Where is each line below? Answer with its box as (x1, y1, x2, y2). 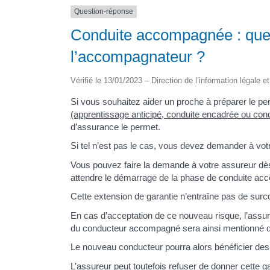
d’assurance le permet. (71, 121, 160, 132)
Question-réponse (74, 7, 133, 16)
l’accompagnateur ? (71, 47, 205, 66)
